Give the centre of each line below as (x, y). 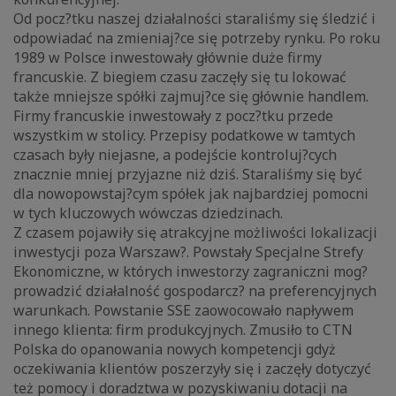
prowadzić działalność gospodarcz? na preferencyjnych (195, 291)
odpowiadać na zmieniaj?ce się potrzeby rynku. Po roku (197, 38)
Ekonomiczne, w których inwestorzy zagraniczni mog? (190, 272)
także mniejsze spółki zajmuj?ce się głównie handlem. (191, 97)
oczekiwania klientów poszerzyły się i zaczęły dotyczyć (192, 369)
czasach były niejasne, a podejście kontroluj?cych (175, 155)
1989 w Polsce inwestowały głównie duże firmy (168, 58)
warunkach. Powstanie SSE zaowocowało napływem (183, 311)
